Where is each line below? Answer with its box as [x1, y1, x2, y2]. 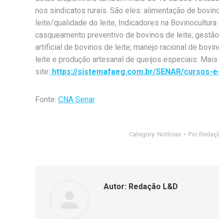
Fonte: [35, 95, 58, 105]
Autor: [104, 182, 127, 192]
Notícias [157, 131, 181, 138]
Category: [129, 131, 157, 138]
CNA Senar [58, 95, 95, 105]
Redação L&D [127, 182, 178, 192]
